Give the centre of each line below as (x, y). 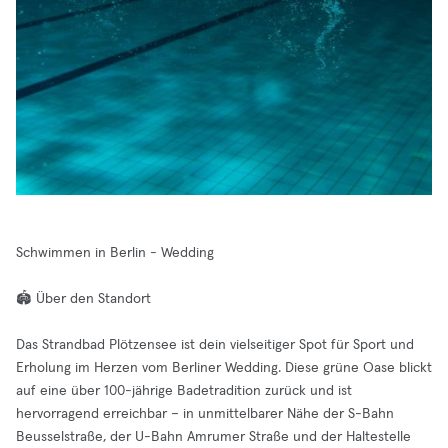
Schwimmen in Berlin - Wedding (115, 253)
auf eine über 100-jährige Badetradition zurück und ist (184, 391)
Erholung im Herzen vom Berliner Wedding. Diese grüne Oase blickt (224, 368)
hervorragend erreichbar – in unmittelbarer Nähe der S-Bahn (205, 414)
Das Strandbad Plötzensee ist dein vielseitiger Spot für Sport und (215, 345)
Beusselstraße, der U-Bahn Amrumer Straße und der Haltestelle (213, 437)
